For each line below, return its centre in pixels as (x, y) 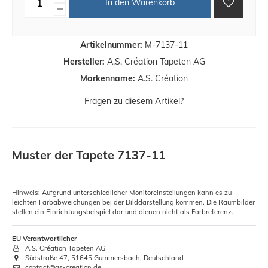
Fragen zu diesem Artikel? (134, 101)
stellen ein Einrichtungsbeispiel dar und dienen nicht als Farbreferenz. (123, 211)
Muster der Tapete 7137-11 (89, 154)
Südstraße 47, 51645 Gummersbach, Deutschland (104, 258)
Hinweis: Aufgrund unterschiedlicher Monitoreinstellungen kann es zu (122, 192)
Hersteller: (84, 61)
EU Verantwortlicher (44, 238)
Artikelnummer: (111, 45)
